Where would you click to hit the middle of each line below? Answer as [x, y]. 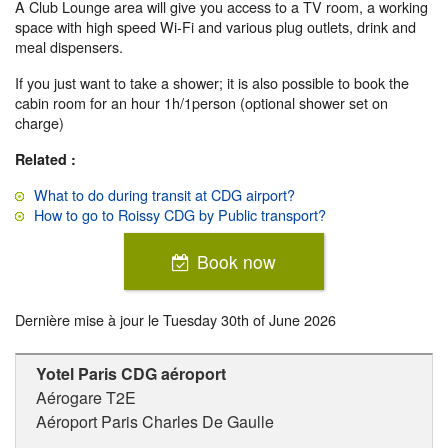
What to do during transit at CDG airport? [164, 194]
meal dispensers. [69, 46]
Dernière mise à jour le [89, 319]
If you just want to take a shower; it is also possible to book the [212, 82]
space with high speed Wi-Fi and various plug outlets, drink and [215, 26]
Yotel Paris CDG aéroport [131, 373]
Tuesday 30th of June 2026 [249, 319]
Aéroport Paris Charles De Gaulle [155, 421]
